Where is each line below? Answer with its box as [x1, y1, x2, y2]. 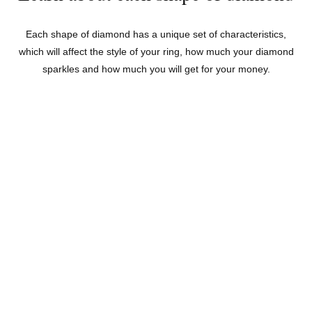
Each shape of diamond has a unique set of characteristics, [26, 29, 286, 40]
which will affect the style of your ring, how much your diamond [18, 46, 294, 58]
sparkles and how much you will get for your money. [42, 63, 270, 75]
